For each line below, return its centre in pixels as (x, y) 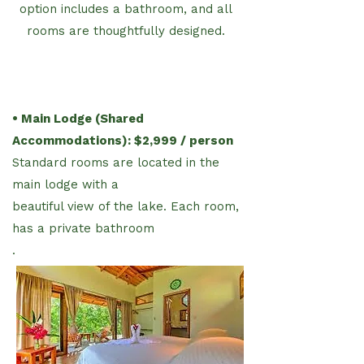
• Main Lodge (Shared (78, 118)
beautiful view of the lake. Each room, (126, 206)
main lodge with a (65, 184)
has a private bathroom (83, 228)
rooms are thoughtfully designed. (126, 30)
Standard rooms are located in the (116, 162)
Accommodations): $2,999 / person (123, 140)
